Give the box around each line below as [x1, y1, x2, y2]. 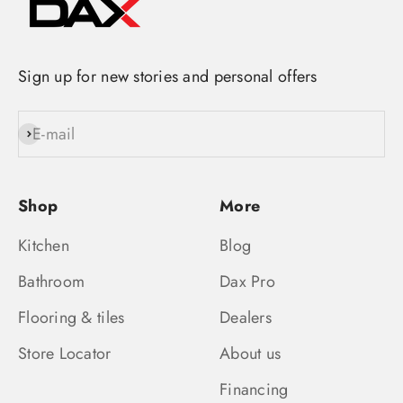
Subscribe [17, 123, 85, 147]
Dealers [219, 306, 272, 329]
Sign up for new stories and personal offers [18, 65, 318, 88]
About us [219, 342, 282, 365]
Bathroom [18, 270, 85, 293]
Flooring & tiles [18, 306, 125, 329]
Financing [219, 378, 289, 401]
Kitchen [18, 234, 69, 257]
